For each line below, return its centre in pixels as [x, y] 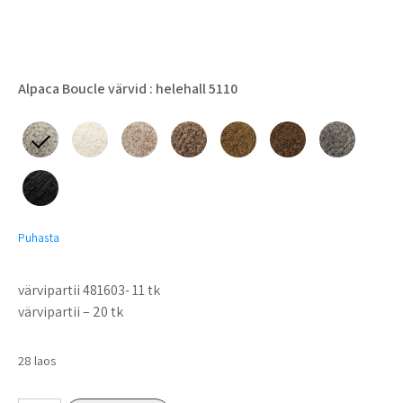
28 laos [37, 360]
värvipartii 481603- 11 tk [89, 290]
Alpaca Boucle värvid [82, 88]
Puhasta [39, 237]
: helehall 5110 [192, 88]
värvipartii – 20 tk [71, 311]
